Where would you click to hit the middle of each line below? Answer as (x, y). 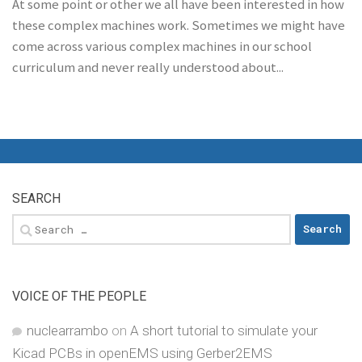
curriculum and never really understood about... (148, 67)
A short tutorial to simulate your (224, 330)
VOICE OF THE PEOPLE (79, 296)
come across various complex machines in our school (162, 46)
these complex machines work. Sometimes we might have (179, 25)
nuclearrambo (67, 330)
